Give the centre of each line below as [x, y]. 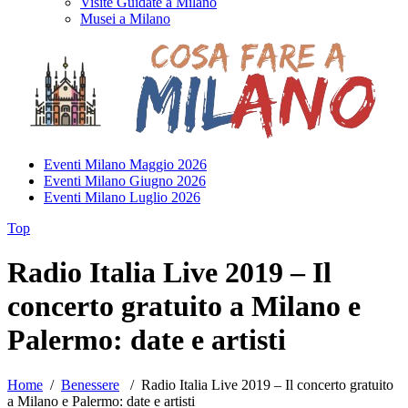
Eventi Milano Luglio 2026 [122, 197]
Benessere [90, 384]
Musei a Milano [125, 19]
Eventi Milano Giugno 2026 [125, 181]
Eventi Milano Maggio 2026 [125, 164]
